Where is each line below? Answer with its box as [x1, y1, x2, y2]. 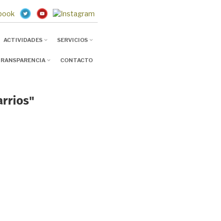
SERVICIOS [57, 37, 88, 44]
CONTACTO [60, 57, 93, 64]
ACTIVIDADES [3, 37, 42, 44]
